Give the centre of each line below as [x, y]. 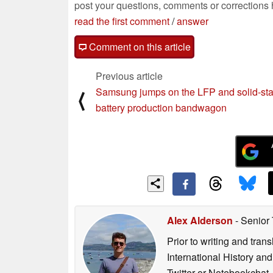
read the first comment [122, 21]
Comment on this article [139, 47]
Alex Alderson [200, 220]
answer [193, 21]
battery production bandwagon [161, 108]
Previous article [129, 76]
